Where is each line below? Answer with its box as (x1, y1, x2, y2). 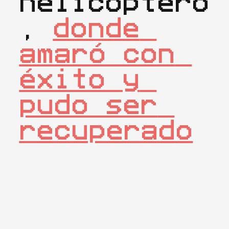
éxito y (19, 66, 140, 92)
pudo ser (19, 91, 158, 118)
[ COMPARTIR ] (26, 186, 80, 192)
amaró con (19, 40, 175, 66)
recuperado (19, 117, 193, 143)
